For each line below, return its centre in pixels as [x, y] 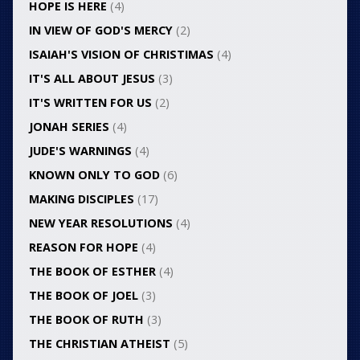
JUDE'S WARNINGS [80, 151]
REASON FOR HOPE [83, 247]
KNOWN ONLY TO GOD [94, 175]
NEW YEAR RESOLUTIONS [100, 223]
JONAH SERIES [69, 127]
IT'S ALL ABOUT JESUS [92, 79]
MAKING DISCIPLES [81, 199]
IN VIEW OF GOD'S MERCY [100, 31]
